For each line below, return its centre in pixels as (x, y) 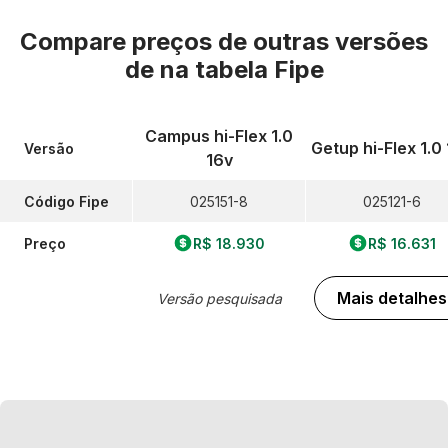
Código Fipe (66, 201)
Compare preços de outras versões (224, 41)
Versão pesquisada (219, 298)
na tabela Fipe (241, 69)
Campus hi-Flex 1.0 (219, 136)
